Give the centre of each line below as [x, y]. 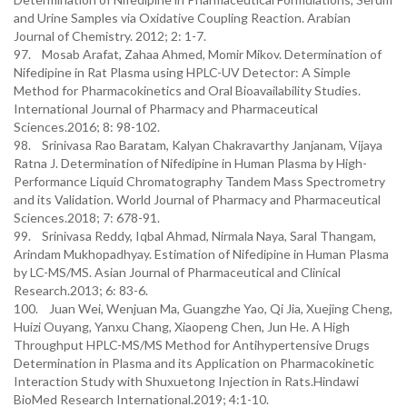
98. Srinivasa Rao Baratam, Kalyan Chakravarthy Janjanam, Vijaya [198, 145]
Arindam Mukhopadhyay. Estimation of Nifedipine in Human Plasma [201, 254]
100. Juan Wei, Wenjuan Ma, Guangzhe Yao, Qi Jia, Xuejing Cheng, [203, 308]
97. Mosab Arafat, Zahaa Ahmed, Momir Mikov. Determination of [198, 54]
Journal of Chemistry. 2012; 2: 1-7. [110, 36]
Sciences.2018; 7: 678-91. [87, 218]
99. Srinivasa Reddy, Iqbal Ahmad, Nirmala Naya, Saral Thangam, [195, 236]
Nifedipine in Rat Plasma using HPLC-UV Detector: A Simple [182, 72]
